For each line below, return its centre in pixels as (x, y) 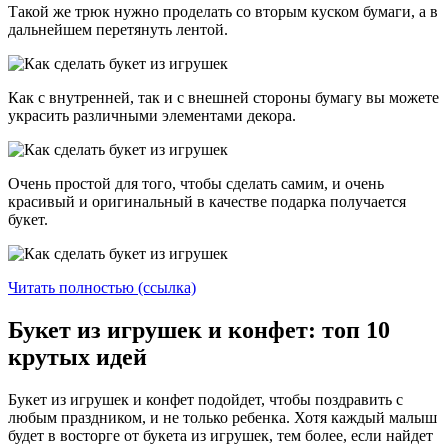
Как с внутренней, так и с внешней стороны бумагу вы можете (223, 98)
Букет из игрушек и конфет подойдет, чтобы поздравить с (205, 400)
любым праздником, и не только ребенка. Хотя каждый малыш (222, 418)
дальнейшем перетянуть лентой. (118, 30)
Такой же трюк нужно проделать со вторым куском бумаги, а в (223, 12)
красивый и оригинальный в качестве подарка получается (207, 202)
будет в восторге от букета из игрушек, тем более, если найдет (220, 436)
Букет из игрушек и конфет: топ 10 (199, 330)
